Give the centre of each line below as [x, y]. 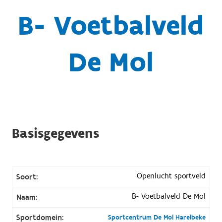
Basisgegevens [55, 133]
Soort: [27, 177]
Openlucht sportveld [171, 176]
